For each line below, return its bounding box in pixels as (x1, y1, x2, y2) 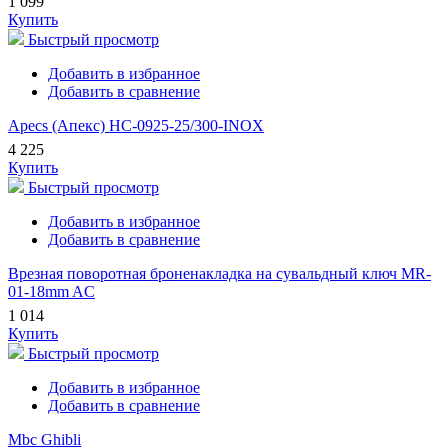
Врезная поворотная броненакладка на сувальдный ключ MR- (8, 265, 431, 283)
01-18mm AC (8, 283, 95, 301)
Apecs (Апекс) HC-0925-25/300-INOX (8, 117, 264, 135)
